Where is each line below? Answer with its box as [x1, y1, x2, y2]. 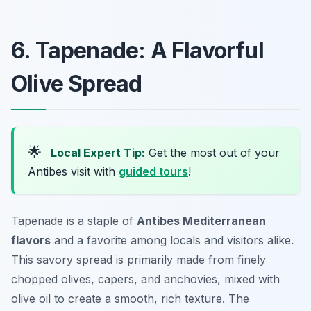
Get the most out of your [145, 146, 280, 160]
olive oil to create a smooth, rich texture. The [11, 292, 249, 306]
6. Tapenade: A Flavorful [11, 37, 264, 65]
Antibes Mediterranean [137, 214, 266, 228]
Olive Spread [11, 70, 142, 98]
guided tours [119, 165, 188, 179]
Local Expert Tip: [51, 146, 145, 160]
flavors [11, 233, 51, 248]
